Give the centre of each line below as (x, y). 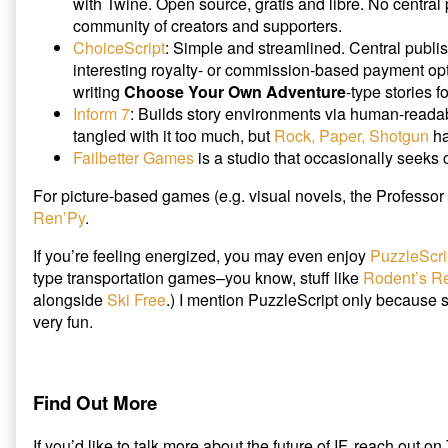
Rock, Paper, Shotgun (351, 136)
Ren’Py (59, 218)
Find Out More (95, 403)
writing (98, 92)
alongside (70, 300)
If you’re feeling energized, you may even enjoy (201, 256)
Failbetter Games (133, 158)
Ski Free (136, 300)
